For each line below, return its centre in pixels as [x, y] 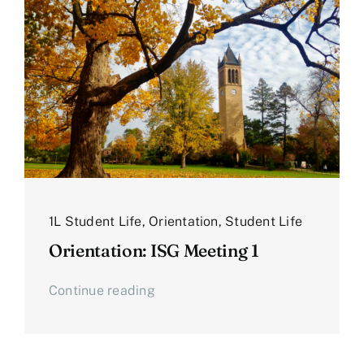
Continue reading [102, 291]
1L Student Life [95, 222]
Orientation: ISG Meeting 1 [154, 251]
